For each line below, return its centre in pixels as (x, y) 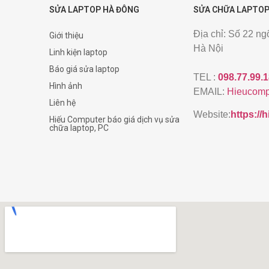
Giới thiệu (66, 35)
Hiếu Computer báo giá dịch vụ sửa (114, 119)
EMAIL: (210, 91)
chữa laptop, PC (79, 128)
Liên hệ (62, 102)
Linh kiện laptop (78, 52)
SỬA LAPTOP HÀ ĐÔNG (94, 9)
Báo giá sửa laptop (84, 69)
